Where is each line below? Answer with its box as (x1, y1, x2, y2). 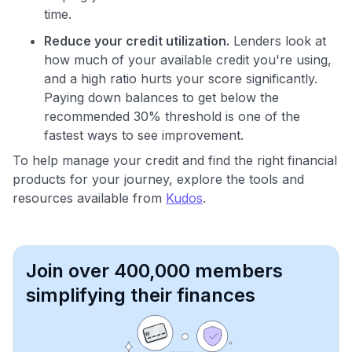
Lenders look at (229, 32, 326, 49)
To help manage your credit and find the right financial (13, 152, 337, 168)
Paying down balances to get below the (44, 89, 279, 105)
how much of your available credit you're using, (44, 51, 332, 68)
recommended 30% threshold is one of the (44, 108, 300, 124)
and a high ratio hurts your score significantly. (44, 70, 317, 86)
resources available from (13, 189, 166, 206)
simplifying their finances (26, 283, 255, 306)
